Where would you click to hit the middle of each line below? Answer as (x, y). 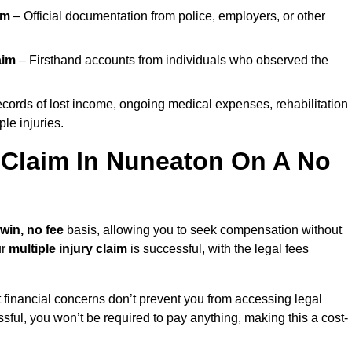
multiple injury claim (68, 249)
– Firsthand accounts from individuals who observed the (172, 60)
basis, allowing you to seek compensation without (203, 230)
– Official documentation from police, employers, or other (168, 16)
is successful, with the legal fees (218, 249)
